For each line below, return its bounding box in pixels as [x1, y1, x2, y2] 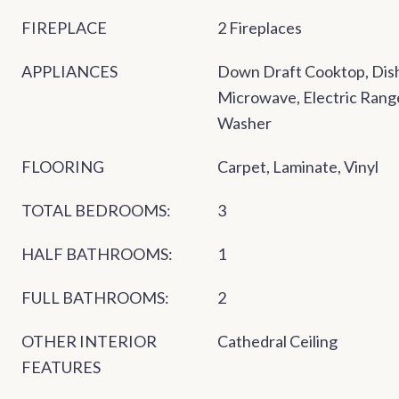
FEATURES [21, 357, 101, 378]
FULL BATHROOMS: [21, 288, 169, 308]
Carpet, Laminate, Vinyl [217, 157, 379, 177]
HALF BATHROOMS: [21, 244, 173, 265]
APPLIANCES [21, 61, 118, 82]
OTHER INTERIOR [21, 331, 157, 352]
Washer [217, 113, 272, 134]
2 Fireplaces [217, 18, 302, 38]
